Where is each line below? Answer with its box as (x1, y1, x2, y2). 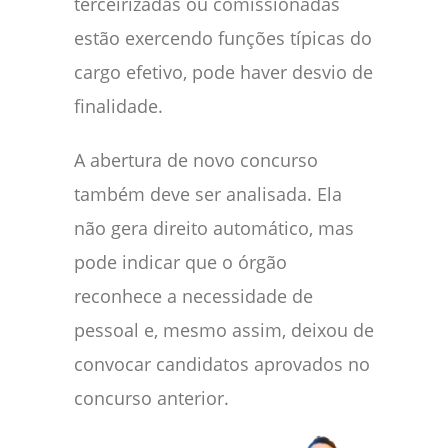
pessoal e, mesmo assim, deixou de (74, 317, 374, 342)
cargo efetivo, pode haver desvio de (74, 59, 373, 84)
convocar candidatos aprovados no (74, 351, 370, 376)
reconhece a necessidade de (74, 283, 313, 308)
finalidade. (74, 93, 163, 118)
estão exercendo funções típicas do (74, 25, 372, 50)
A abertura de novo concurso (74, 147, 318, 172)
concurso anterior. (74, 385, 229, 410)
